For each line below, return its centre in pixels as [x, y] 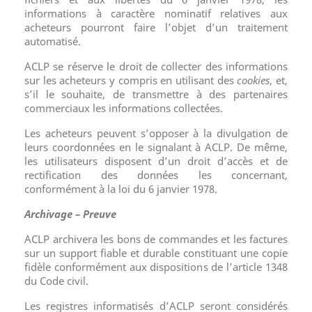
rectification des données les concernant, [156, 175]
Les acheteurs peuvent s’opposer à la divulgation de [156, 133]
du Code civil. [56, 281]
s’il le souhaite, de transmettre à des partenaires [156, 94]
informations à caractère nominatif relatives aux [156, 13]
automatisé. [53, 41]
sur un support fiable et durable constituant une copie [156, 253]
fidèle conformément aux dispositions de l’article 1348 [156, 267]
